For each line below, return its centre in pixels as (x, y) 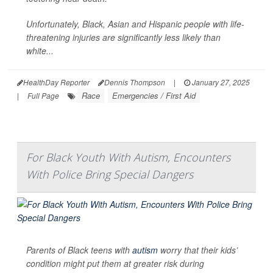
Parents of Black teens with (79, 250)
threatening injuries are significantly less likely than (123, 37)
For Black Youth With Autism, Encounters (128, 158)
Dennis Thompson (135, 82)
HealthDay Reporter (56, 82)
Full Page (43, 96)
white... (40, 51)
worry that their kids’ (198, 250)
